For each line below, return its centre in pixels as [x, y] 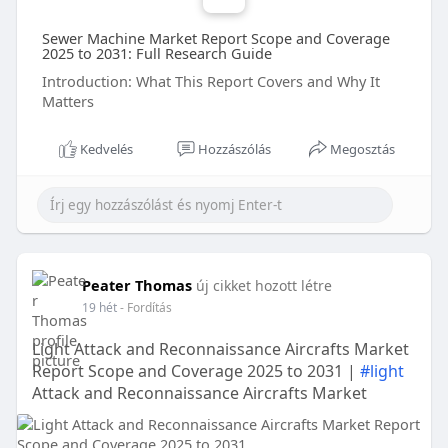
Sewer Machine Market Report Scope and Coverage [215, 38]
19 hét [99, 308]
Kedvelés [106, 149]
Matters [67, 101]
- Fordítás [145, 308]
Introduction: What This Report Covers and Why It [210, 81]
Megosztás [363, 149]
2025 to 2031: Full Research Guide [156, 53]
